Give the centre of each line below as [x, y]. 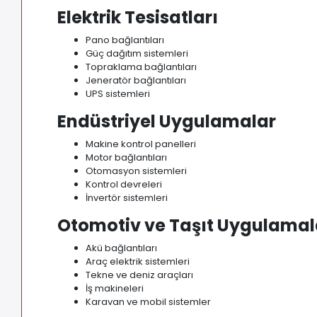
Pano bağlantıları [125, 40]
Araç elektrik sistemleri [138, 262]
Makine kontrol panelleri [141, 144]
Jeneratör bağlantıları [136, 81]
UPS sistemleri [118, 94]
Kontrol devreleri [124, 185]
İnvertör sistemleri [127, 198]
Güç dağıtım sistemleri [137, 54]
